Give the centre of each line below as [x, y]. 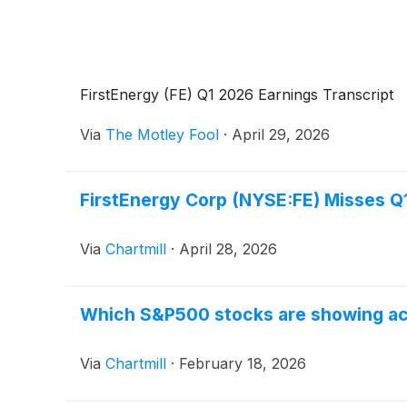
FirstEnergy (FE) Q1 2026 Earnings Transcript [237, 95]
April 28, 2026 [228, 249]
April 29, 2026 [281, 135]
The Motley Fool [162, 135]
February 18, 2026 [243, 364]
